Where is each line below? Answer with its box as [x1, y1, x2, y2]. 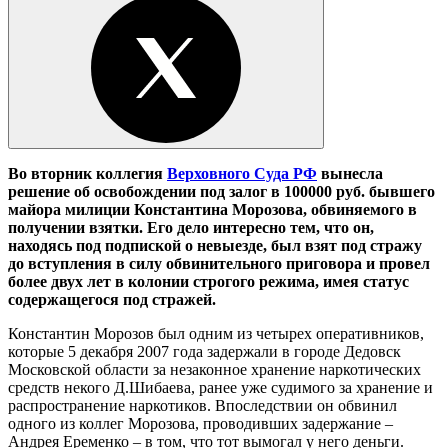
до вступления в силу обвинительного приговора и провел [8, 254, 430, 272]
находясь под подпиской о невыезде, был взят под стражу [8, 236, 422, 254]
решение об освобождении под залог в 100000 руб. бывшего [8, 182, 435, 200]
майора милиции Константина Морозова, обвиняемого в [8, 200, 417, 218]
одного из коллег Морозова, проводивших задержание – [8, 414, 393, 432]
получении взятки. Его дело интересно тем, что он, [8, 218, 374, 236]
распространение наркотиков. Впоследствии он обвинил [8, 396, 397, 414]
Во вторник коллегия [8, 164, 167, 182]
